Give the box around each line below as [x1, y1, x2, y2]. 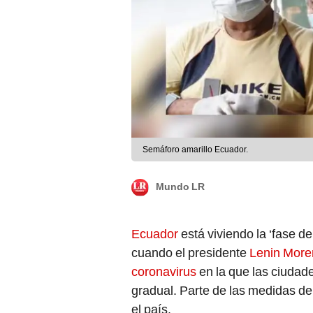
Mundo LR [156, 181, 205, 193]
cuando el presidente [131, 245, 249, 261]
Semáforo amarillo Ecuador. [143, 145, 248, 155]
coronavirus [131, 264, 199, 279]
